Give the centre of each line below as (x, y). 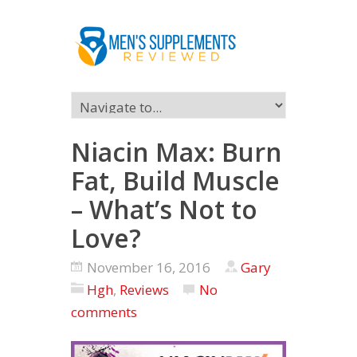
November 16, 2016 (150, 267)
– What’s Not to (164, 209)
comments (104, 312)
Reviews (144, 290)
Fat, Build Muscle (175, 180)
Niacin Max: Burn (177, 152)
